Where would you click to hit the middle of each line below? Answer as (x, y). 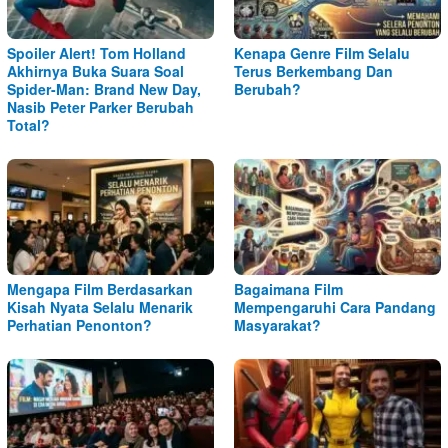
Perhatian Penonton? (79, 324)
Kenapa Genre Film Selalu (322, 52)
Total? (28, 124)
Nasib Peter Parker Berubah (100, 106)
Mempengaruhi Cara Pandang (335, 306)
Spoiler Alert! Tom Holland (96, 52)
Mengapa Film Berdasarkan (100, 288)
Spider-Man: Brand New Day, (104, 88)
